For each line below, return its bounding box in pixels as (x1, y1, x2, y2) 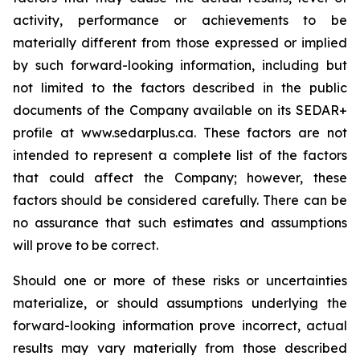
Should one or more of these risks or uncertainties (13, 272, 347, 288)
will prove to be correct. (13, 237, 158, 253)
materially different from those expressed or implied (13, 35, 347, 51)
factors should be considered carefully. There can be (13, 192, 347, 208)
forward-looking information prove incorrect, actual (13, 317, 347, 333)
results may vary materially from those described (13, 340, 347, 356)
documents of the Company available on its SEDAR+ (13, 102, 347, 118)
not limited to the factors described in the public (13, 80, 347, 96)
